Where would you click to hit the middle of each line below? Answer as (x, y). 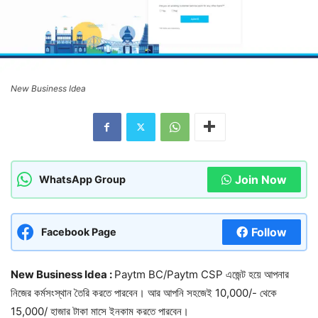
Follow (269, 232)
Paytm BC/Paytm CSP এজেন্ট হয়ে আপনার (202, 274)
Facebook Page (79, 231)
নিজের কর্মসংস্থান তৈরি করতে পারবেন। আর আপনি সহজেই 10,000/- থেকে (144, 292)
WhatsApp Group (82, 179)
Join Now (261, 179)
